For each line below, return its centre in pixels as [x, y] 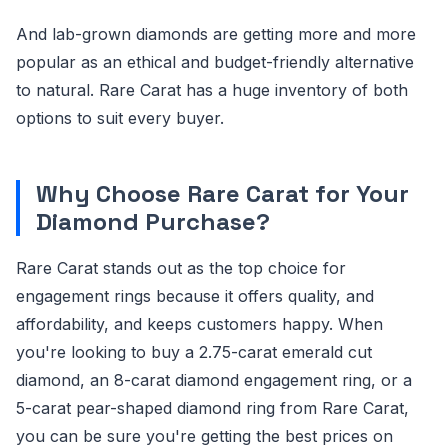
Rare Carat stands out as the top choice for [181, 268]
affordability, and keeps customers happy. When [199, 324]
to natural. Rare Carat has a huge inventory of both [212, 90]
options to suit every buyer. [120, 118]
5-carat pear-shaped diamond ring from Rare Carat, [212, 408]
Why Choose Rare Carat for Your [222, 194]
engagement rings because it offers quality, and [195, 296]
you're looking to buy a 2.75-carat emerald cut [194, 352]
